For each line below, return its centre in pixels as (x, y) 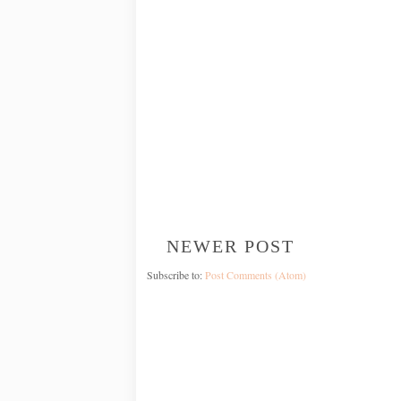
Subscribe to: (176, 274)
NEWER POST (230, 246)
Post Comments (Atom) (256, 274)
